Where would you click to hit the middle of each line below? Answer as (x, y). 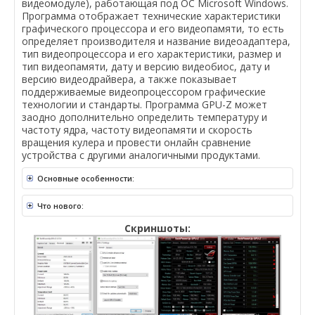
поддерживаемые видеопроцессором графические (144, 92)
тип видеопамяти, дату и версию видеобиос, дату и (146, 67)
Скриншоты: (157, 229)
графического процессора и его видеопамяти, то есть (153, 29)
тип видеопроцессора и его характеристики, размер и (152, 54)
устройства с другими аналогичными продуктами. (141, 155)
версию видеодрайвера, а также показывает (129, 79)
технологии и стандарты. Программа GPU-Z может (144, 105)
